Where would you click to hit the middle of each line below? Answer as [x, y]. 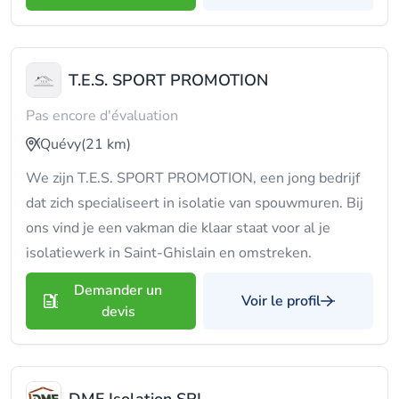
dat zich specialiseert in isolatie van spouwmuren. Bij [195, 203]
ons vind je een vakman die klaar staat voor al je [178, 228]
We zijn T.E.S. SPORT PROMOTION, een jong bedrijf [193, 178]
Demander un [118, 290]
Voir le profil [281, 301]
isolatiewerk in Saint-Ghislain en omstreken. [169, 253]
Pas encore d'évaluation [102, 116]
